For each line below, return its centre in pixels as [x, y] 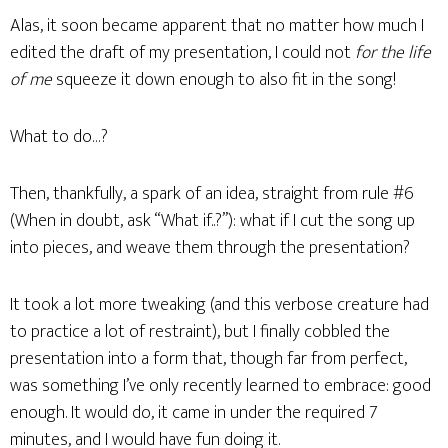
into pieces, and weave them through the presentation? [210, 248]
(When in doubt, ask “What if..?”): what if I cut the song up [212, 221]
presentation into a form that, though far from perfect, [208, 359]
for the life [391, 53]
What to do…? [59, 137]
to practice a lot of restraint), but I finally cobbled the [200, 332]
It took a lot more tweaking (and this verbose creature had [219, 305]
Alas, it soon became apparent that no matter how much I [217, 26]
